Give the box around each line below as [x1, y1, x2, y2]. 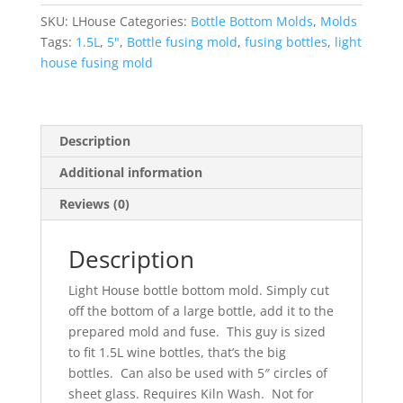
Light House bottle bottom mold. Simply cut [67, 282, 329, 300]
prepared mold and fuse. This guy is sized [67, 323, 326, 341]
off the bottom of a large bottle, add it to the [67, 302, 334, 320]
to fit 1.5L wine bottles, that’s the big [67, 344, 286, 362]
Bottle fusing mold [126, 33, 237, 51]
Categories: [119, 13, 191, 31]
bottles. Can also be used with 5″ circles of [67, 364, 327, 382]
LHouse [71, 13, 116, 31]
